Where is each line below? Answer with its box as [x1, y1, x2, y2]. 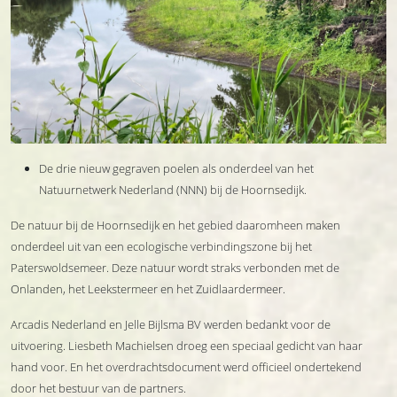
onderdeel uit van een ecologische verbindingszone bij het [11, 238, 312, 254]
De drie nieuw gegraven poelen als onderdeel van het [39, 160, 314, 176]
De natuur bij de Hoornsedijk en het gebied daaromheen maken [11, 217, 340, 233]
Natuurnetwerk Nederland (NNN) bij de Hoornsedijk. [39, 182, 307, 198]
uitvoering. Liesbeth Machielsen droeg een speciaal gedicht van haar [11, 338, 362, 354]
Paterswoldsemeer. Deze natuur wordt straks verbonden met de [11, 260, 339, 276]
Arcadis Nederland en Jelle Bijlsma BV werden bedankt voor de [11, 316, 331, 332]
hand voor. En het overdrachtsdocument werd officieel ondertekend [11, 359, 362, 375]
